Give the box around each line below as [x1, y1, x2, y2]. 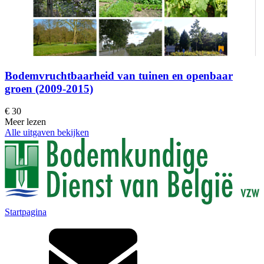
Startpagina [5, 206, 47, 217]
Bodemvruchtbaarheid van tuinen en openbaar [5, 69, 233, 82]
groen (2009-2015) [5, 82, 93, 95]
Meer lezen [5, 117, 46, 127]
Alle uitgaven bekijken [5, 127, 89, 138]
